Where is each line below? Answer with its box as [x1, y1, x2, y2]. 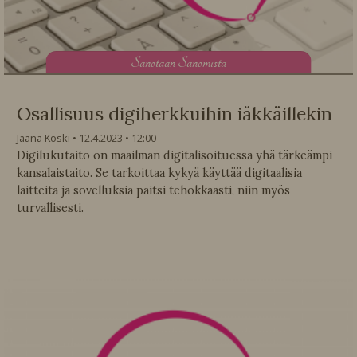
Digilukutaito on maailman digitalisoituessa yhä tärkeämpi [17, 148, 332, 163]
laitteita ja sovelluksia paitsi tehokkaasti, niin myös [17, 183, 290, 198]
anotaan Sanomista [139, 52, 226, 73]
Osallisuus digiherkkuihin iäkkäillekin [17, 102, 332, 126]
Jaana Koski [17, 131, 70, 146]
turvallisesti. [17, 201, 84, 216]
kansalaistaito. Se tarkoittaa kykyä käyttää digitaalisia [17, 166, 302, 181]
